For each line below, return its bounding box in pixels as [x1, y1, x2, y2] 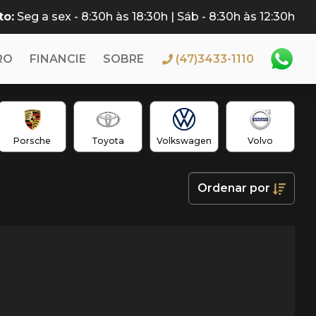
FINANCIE [30, 51, 86, 66]
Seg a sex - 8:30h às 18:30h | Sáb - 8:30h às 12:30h [17, 10, 295, 23]
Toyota [92, 135, 125, 146]
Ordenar [197, 181, 250, 195]
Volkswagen [157, 135, 212, 146]
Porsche [13, 135, 51, 146]
